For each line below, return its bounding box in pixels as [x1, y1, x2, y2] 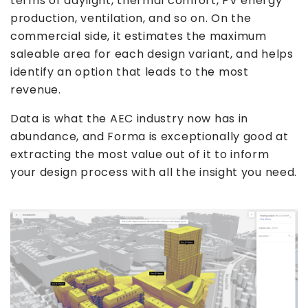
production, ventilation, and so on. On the [10, 10, 252, 26]
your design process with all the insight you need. [10, 164, 298, 180]
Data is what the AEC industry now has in [10, 110, 249, 126]
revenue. [10, 81, 61, 98]
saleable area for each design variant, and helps [10, 45, 294, 62]
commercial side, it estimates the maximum [10, 27, 267, 44]
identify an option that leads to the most [10, 63, 249, 80]
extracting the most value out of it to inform [10, 146, 269, 162]
